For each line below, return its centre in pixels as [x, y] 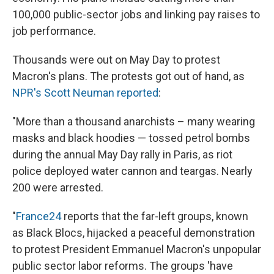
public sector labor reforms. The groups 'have [123, 265]
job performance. [54, 31]
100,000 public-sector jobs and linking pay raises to [136, 14]
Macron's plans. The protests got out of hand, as [128, 76]
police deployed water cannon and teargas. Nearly [132, 171]
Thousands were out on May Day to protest [116, 59]
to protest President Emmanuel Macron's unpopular [137, 249]
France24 [39, 216]
